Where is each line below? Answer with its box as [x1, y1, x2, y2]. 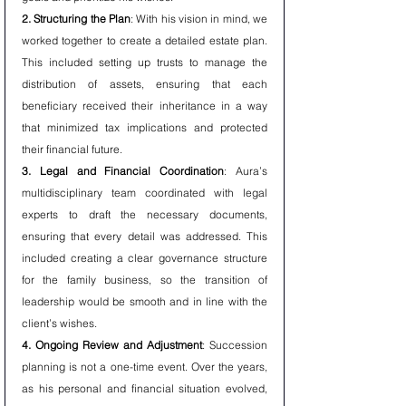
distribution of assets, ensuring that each [22, 77, 267, 91]
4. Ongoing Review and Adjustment [22, 338, 202, 352]
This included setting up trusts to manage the [22, 55, 267, 69]
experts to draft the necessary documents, [22, 208, 267, 221]
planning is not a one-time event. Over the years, [22, 360, 267, 373]
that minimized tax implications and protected [22, 121, 267, 134]
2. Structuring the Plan [22, 12, 130, 25]
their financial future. [22, 142, 122, 156]
